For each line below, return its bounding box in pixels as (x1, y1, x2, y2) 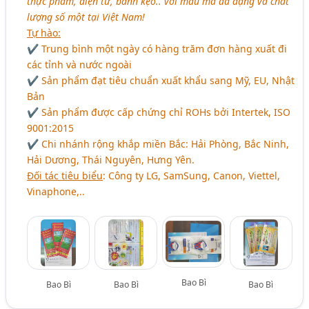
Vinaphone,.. (27, 184, 86, 198)
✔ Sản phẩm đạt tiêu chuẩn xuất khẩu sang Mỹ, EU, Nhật (27, 73, 295, 87)
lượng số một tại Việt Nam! (27, 10, 146, 23)
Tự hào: (27, 26, 61, 39)
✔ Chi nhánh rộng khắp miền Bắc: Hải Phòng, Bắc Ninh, (27, 137, 290, 150)
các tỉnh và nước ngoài (27, 57, 132, 71)
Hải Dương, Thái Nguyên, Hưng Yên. (27, 152, 195, 166)
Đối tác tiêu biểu (27, 168, 103, 182)
